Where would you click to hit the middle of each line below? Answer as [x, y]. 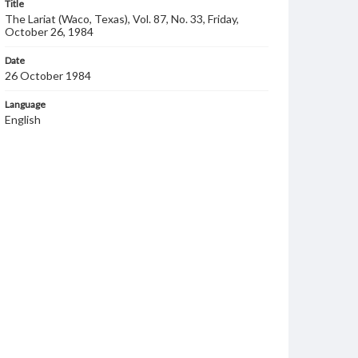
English [23, 119]
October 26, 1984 [49, 32]
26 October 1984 [48, 76]
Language [25, 104]
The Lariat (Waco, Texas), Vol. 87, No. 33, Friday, [122, 19]
